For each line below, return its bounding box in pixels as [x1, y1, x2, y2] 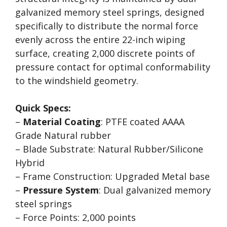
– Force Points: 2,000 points [15, 211, 136, 223]
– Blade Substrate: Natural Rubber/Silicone [15, 143, 203, 155]
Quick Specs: [15, 102, 71, 114]
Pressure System [23, 184, 99, 196]
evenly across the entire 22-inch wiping [15, 33, 185, 46]
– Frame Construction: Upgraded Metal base [15, 170, 210, 182]
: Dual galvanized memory [99, 184, 211, 196]
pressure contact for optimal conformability [15, 61, 210, 73]
